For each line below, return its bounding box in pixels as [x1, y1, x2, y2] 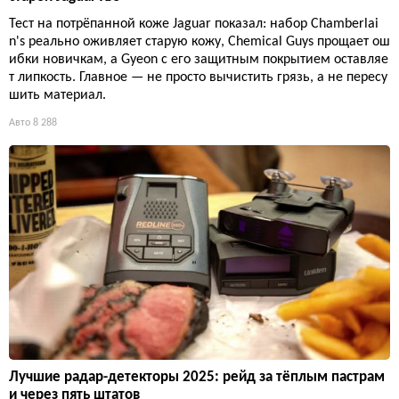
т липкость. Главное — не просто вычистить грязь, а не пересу [9, 70, 387, 85]
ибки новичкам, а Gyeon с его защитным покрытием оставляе [9, 53, 388, 68]
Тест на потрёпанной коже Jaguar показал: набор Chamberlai [9, 17, 379, 32]
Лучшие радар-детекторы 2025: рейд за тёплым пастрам [9, 370, 385, 386]
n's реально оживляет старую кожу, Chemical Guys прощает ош [9, 35, 390, 50]
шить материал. [9, 88, 106, 103]
